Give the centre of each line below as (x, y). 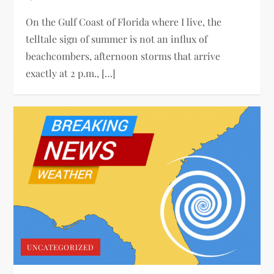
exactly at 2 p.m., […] (71, 73)
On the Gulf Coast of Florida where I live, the (124, 22)
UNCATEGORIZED (61, 247)
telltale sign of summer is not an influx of (117, 39)
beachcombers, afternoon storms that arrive (123, 56)
